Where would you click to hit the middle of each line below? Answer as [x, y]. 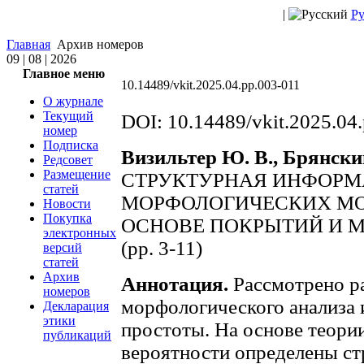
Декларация [76, 306]
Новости [67, 204]
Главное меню [63, 74]
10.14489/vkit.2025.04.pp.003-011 [210, 85]
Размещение [77, 174]
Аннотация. [175, 284]
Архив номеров [99, 44]
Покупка [67, 218]
